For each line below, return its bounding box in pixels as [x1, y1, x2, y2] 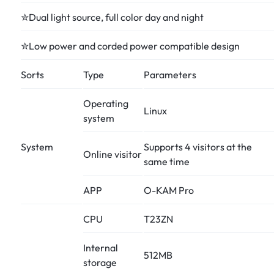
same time [144, 155, 190, 168]
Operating [83, 97, 128, 109]
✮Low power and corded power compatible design [21, 39, 240, 52]
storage [83, 256, 117, 268]
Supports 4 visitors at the [144, 140, 252, 153]
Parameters [144, 68, 196, 81]
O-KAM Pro [144, 183, 194, 196]
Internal [83, 241, 118, 254]
